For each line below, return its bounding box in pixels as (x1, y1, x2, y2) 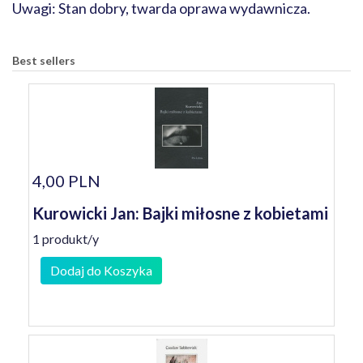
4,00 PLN (32, 171, 100, 190)
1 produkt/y (32, 231, 99, 246)
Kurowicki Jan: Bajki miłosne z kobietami (32, 203, 328, 223)
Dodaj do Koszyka (50, 263, 152, 278)
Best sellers (12, 53, 75, 67)
